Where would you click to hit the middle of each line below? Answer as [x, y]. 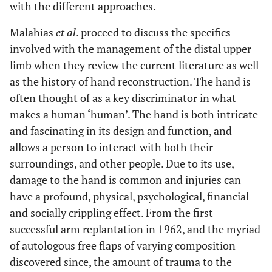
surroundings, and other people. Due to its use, [122, 163]
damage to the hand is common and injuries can [125, 180]
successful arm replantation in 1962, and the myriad [135, 229]
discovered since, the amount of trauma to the [121, 262]
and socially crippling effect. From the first [111, 212]
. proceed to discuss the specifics [153, 32]
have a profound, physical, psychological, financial [129, 196]
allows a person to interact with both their [111, 147]
